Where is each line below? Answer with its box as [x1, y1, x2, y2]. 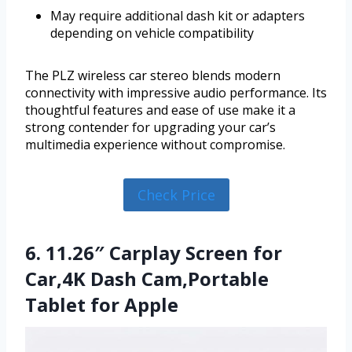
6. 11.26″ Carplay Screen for [25, 240, 282, 266]
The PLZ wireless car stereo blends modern [25, 66, 280, 84]
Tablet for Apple [25, 291, 178, 318]
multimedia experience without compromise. [25, 135, 285, 153]
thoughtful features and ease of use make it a [25, 101, 295, 119]
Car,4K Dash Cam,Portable [25, 266, 269, 292]
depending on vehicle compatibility [50, 24, 254, 42]
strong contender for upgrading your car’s [25, 118, 276, 136]
